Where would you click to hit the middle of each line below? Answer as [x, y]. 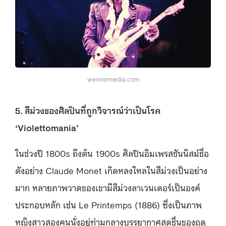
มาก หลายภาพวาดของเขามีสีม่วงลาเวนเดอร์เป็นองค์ [108, 187]
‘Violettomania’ [47, 127]
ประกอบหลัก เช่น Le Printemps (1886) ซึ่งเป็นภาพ [108, 205]
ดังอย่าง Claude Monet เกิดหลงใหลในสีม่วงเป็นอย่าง [111, 170]
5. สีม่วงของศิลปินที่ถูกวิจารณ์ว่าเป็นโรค [88, 110]
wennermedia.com [113, 79]
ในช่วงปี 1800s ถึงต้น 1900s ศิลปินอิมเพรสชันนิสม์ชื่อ [112, 153]
